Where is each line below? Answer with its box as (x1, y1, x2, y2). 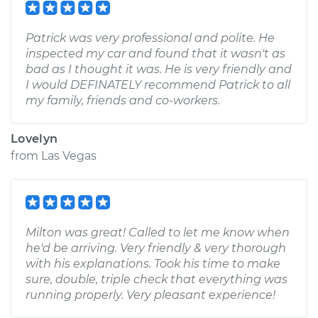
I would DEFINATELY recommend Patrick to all (26, 78, 290, 92)
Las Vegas (41, 149, 97, 163)
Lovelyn (11, 132, 58, 146)
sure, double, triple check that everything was (26, 273, 287, 286)
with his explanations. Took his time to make (26, 257, 280, 270)
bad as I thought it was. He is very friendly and (26, 62, 292, 76)
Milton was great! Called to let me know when (26, 226, 290, 239)
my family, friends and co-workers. (26, 94, 220, 107)
